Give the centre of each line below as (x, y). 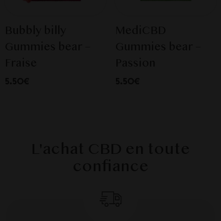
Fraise (21, 63)
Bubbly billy (35, 31)
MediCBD (141, 31)
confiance (110, 167)
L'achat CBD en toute (110, 150)
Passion (135, 63)
